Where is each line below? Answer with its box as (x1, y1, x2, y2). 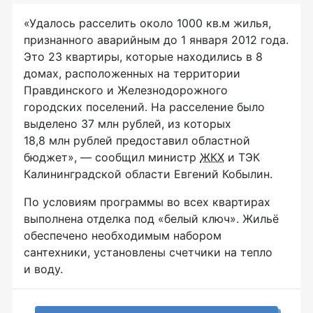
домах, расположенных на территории (24, 66, 240, 80)
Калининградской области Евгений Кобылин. (24, 166, 272, 181)
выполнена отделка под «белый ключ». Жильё (24, 211, 279, 226)
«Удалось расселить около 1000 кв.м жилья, (24, 15, 271, 30)
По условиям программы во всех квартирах (24, 194, 270, 209)
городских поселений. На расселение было (24, 99, 265, 114)
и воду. (24, 261, 63, 276)
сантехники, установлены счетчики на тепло (24, 245, 272, 259)
